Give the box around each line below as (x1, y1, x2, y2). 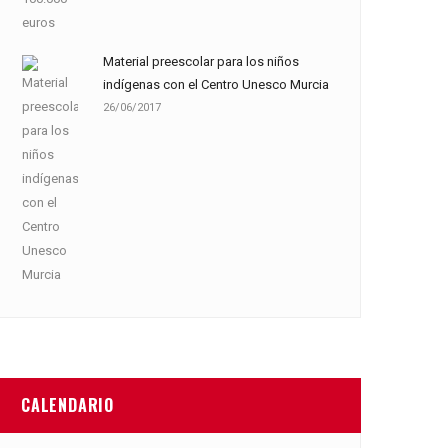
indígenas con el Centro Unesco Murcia (103, 77, 329, 92)
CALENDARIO (21, 393, 114, 417)
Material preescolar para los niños (103, 54, 299, 69)
